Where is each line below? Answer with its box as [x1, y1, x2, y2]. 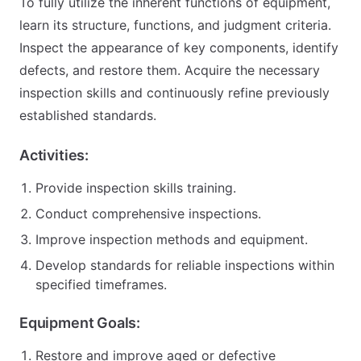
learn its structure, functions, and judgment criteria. [19, 17, 331, 33]
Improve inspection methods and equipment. [35, 231, 308, 247]
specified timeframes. [35, 276, 167, 293]
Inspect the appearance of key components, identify [19, 39, 338, 56]
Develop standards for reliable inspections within [35, 257, 334, 273]
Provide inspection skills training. [35, 180, 236, 196]
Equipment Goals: [19, 314, 141, 331]
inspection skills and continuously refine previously [19, 85, 330, 101]
